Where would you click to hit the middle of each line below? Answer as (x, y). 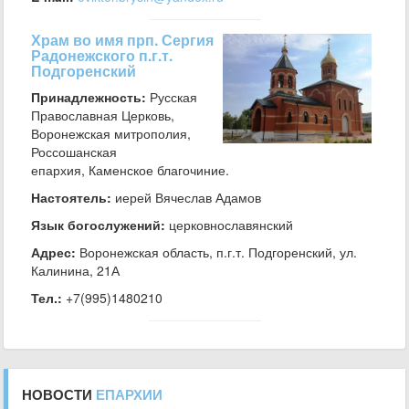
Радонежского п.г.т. (102, 55)
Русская (172, 97)
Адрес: (53, 252)
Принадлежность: (89, 97)
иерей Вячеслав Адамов (186, 197)
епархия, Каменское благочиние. (130, 170)
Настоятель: (71, 197)
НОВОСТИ (59, 394)
